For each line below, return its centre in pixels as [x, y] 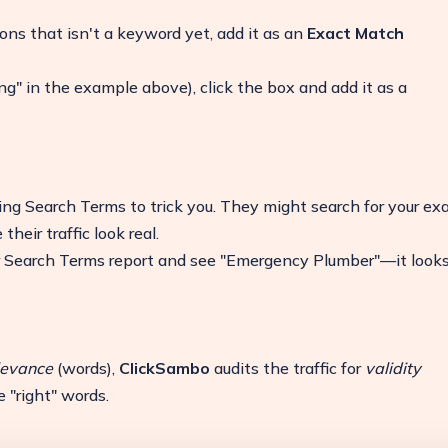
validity [392, 367]
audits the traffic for [287, 367]
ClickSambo [164, 367]
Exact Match [355, 32]
